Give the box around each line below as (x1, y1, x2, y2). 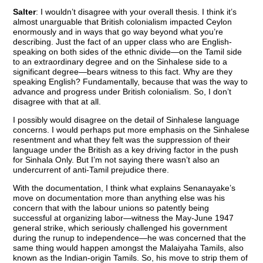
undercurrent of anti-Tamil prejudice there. (13, 165, 170, 175)
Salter (13, 7, 36, 17)
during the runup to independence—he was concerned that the (13, 233, 247, 243)
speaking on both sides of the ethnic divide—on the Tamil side (13, 47, 242, 57)
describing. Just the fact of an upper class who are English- (13, 37, 232, 47)
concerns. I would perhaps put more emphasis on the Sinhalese (13, 125, 250, 135)
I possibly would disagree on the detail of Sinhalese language (13, 115, 240, 125)
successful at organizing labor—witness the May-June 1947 (13, 213, 234, 223)
